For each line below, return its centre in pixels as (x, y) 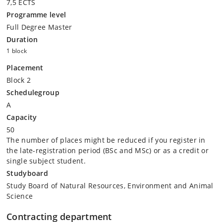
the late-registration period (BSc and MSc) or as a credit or (108, 150)
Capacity (22, 117)
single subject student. (46, 161)
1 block (17, 51)
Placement (25, 67)
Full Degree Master (39, 27)
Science (20, 196)
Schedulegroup (33, 92)
